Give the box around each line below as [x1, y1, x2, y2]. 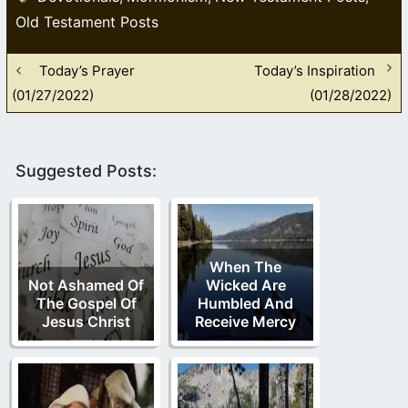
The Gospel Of [36, 293, 137, 312]
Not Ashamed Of [28, 275, 144, 294]
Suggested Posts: [15, 160, 157, 180]
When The [209, 257, 281, 276]
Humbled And [198, 293, 293, 312]
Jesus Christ [42, 311, 130, 331]
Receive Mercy [195, 311, 296, 331]
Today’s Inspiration [254, 61, 375, 79]
